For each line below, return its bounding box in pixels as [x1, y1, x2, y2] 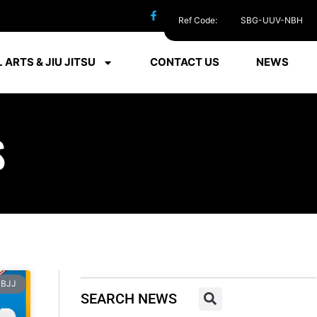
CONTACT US [149, 55, 219, 69]
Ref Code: [178, 15, 219, 25]
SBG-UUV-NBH [241, 15, 303, 25]
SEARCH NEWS [81, 290, 177, 308]
